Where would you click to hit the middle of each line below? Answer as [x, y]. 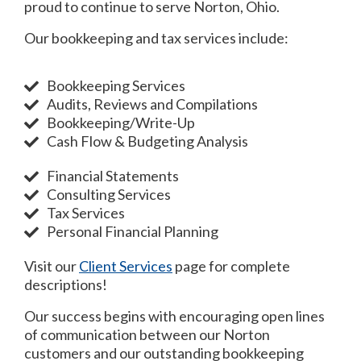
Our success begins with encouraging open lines [174, 316]
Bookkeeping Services [116, 85]
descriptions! [66, 284]
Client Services [126, 266]
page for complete [231, 266]
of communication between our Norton [147, 334]
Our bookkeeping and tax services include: [156, 38]
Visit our [52, 266]
